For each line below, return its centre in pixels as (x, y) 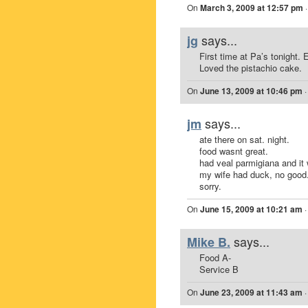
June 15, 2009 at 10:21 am (251, 209)
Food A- (215, 257)
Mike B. (209, 242)
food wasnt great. (234, 151)
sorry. (210, 186)
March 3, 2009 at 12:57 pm (252, 8)
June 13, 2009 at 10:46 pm (251, 91)
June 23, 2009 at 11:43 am (251, 292)
